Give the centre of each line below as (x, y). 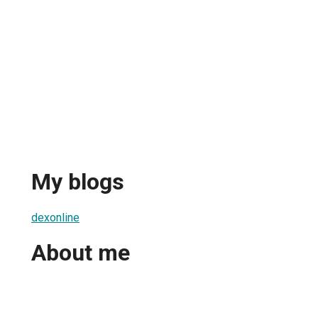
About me (81, 253)
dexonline (55, 217)
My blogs (78, 182)
